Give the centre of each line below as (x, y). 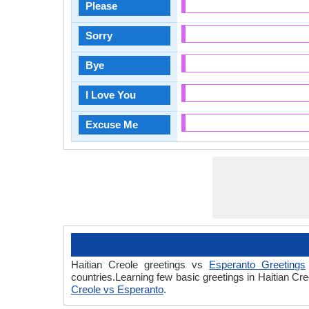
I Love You (111, 95)
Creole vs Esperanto (117, 289)
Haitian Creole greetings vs (140, 265)
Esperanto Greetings (258, 265)
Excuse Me (112, 124)
